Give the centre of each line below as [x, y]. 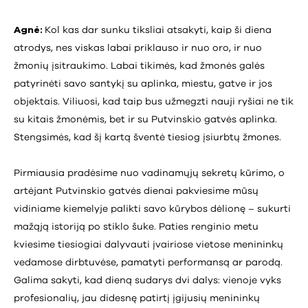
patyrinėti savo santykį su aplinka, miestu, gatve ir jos [143, 84]
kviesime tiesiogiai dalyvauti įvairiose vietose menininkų [148, 245]
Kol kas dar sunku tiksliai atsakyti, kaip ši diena [158, 31]
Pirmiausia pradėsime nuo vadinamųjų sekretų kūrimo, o [149, 174]
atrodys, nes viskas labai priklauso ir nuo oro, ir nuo [138, 48]
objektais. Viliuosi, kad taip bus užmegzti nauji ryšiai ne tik [154, 102]
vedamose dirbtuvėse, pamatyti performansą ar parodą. [148, 263]
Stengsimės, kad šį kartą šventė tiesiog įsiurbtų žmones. [147, 138]
